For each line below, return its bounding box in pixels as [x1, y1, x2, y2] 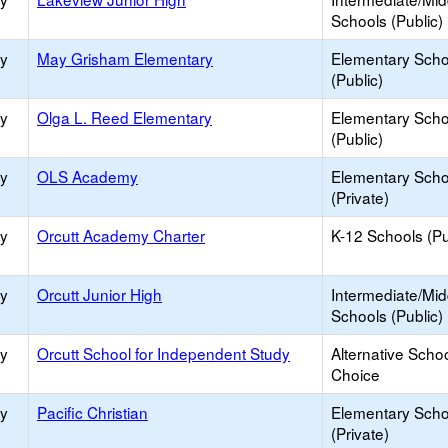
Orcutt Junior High [37, 283, 162, 305]
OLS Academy [37, 165, 138, 187]
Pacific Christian [37, 401, 148, 423]
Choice [331, 363, 380, 385]
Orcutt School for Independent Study [37, 342, 290, 364]
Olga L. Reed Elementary [37, 106, 212, 128]
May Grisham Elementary [37, 47, 213, 69]
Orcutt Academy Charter [37, 224, 205, 246]
